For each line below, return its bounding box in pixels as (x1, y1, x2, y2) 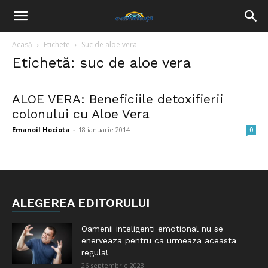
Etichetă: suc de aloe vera (12, 54, 191, 71)
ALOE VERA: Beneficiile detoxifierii (12, 92, 223, 106)
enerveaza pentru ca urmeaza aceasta (81, 236, 236, 245)
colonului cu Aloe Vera (12, 106, 150, 121)
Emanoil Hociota (12, 125, 70, 134)
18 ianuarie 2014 (78, 125, 130, 134)
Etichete (44, 39, 70, 50)
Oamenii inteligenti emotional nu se (81, 224, 223, 233)
